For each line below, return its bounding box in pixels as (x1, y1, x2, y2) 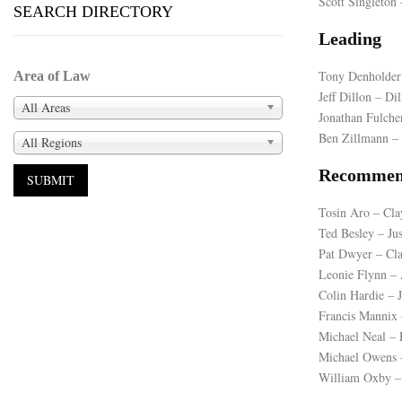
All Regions (22, 133, 82, 151)
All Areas (22, 98, 70, 116)
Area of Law (13, 68, 91, 83)
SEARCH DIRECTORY (13, 3, 173, 21)
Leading (319, 28, 381, 48)
